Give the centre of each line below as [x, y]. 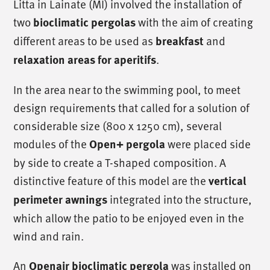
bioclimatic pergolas [85, 22]
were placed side [208, 143]
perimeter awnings [61, 199]
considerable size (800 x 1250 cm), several [118, 125]
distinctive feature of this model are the [111, 180]
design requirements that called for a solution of [132, 107]
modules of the [52, 143]
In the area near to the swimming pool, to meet [127, 89]
